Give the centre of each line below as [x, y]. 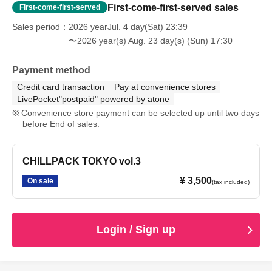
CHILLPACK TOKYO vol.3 [82, 161]
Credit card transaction [61, 87]
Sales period [36, 27]
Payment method [51, 70]
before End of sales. [61, 124]
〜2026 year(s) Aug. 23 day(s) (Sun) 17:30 [151, 41]
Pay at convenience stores [165, 87]
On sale [40, 181]
